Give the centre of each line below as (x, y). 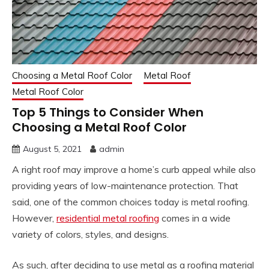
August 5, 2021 (52, 149)
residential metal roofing (108, 218)
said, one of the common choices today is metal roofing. (131, 201)
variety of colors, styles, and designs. (90, 234)
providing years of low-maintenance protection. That (125, 185)
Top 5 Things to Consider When (108, 112)
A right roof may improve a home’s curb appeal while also (134, 169)
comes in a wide (195, 218)
